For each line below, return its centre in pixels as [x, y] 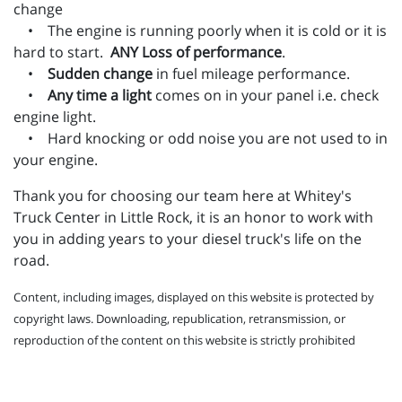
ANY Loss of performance [196, 52]
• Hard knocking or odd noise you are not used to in [201, 139]
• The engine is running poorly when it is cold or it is [200, 31]
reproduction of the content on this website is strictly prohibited [184, 341]
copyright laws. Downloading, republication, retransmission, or [179, 319]
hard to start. [62, 52]
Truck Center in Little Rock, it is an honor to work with [193, 218]
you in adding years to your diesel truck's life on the [188, 239]
